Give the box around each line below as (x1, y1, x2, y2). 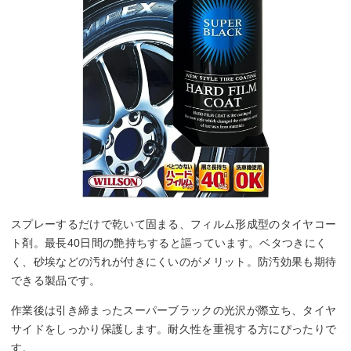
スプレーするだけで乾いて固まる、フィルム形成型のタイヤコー (11, 217, 337, 230)
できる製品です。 (11, 273, 101, 287)
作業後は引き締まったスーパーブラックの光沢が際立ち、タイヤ (11, 303, 337, 317)
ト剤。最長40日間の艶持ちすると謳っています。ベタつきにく (11, 236, 327, 249)
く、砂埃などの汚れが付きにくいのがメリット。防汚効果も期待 (11, 255, 337, 268)
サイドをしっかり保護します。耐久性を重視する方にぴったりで (11, 322, 337, 335)
